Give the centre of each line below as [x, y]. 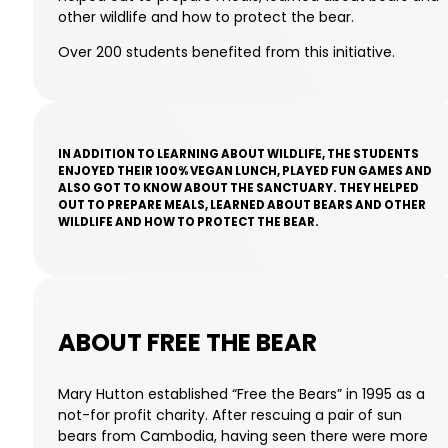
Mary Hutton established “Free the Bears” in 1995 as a [241, 393]
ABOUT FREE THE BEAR [187, 342]
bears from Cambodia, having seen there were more [243, 435]
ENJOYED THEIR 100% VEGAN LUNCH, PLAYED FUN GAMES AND [245, 171]
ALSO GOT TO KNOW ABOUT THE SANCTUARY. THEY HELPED [238, 188]
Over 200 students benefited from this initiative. [226, 52]
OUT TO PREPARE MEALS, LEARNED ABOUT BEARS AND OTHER [242, 205]
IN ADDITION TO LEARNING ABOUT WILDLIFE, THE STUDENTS [238, 154]
